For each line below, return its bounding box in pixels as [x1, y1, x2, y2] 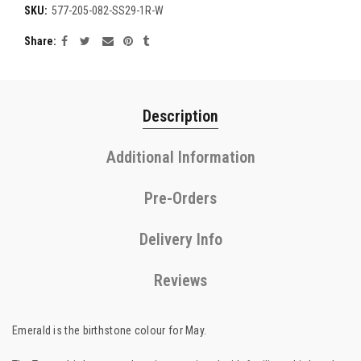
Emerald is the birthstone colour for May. [12, 324, 207, 337]
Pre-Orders [144, 189, 217, 208]
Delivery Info [139, 230, 222, 249]
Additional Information [106, 147, 255, 167]
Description [143, 106, 218, 126]
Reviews [154, 271, 207, 290]
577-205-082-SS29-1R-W [52, 4, 164, 17]
